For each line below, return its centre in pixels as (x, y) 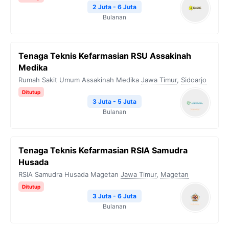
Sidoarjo (194, 80)
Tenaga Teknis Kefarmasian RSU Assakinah (105, 56)
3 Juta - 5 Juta (114, 101)
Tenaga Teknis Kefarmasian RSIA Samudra (103, 150)
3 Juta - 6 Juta (114, 196)
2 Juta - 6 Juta (114, 7)
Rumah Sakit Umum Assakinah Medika (79, 80)
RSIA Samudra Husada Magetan (68, 174)
